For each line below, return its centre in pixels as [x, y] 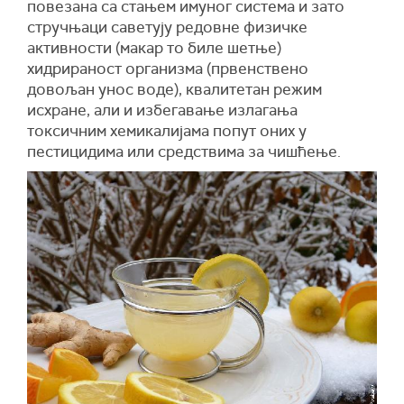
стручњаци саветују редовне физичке [167, 27]
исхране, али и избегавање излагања [162, 110]
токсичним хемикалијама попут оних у [167, 131]
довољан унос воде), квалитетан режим [174, 89]
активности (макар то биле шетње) [154, 48]
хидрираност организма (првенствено [168, 69]
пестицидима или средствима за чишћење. [184, 151]
